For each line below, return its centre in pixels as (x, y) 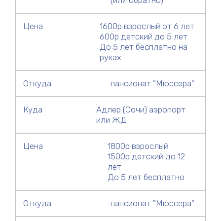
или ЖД (111, 120)
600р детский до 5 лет (144, 36)
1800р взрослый (138, 146)
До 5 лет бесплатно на (144, 47)
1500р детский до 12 (147, 156)
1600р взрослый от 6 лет (147, 26)
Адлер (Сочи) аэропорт (141, 109)
